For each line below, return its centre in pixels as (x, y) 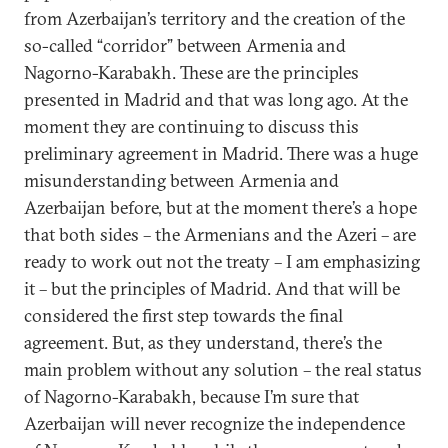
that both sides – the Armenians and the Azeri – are (220, 234)
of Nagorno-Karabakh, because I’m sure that (191, 396)
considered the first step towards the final (183, 315)
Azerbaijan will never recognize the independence (214, 423)
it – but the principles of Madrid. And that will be (212, 288)
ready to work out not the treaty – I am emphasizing (222, 261)
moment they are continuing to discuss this (191, 126)
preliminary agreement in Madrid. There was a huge (221, 153)
